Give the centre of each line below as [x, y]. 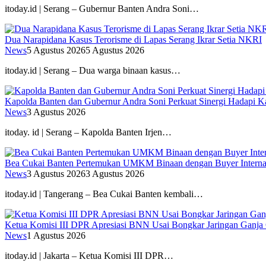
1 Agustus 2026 [56, 235]
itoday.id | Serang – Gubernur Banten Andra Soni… [102, 8]
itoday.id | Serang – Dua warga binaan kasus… [93, 70]
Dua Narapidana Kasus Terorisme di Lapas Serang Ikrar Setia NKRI [133, 39]
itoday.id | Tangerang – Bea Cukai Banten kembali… [104, 194]
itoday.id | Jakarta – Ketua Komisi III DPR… [89, 255]
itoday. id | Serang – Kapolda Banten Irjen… [88, 132]
